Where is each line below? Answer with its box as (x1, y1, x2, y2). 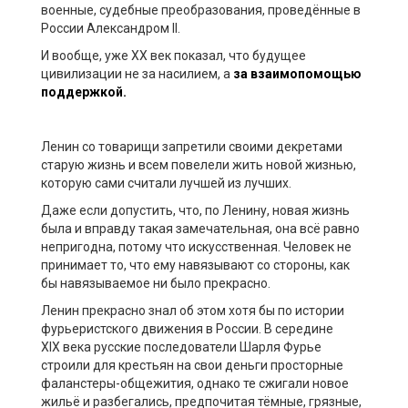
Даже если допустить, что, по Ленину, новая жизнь (41, 202, 350, 218)
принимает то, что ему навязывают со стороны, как (41, 257, 350, 272)
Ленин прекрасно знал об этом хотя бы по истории (41, 302, 344, 318)
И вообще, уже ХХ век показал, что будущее (41, 47, 306, 63)
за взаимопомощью (233, 66, 362, 81)
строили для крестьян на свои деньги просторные (41, 357, 343, 372)
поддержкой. (41, 84, 127, 99)
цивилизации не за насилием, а (41, 66, 233, 81)
